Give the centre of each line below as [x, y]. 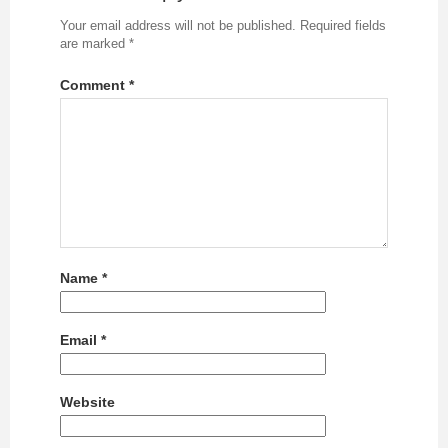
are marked [94, 43]
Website [87, 402]
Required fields [343, 25]
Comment [94, 85]
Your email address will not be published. [178, 25]
